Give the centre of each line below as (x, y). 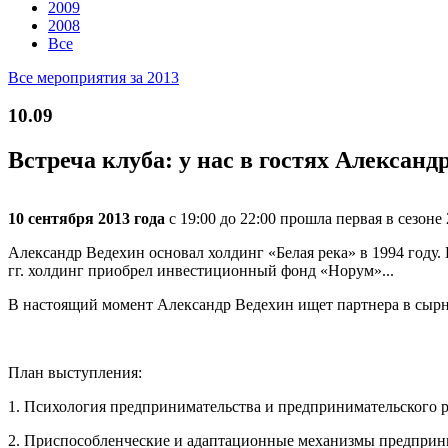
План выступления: (75, 373)
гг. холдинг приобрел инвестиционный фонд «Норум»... (205, 271)
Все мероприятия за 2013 (93, 77)
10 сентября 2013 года (88, 219)
